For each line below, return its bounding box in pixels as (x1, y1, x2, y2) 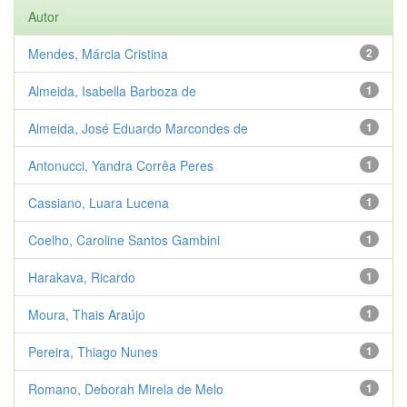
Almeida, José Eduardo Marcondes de (28, 118, 248, 137)
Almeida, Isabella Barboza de (28, 81, 196, 100)
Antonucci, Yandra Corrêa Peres (28, 155, 213, 174)
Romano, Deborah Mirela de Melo (28, 379, 223, 398)
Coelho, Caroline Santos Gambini (28, 230, 220, 249)
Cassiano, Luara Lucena (28, 193, 169, 212)
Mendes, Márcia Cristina (28, 44, 168, 63)
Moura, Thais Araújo (28, 304, 145, 323)
